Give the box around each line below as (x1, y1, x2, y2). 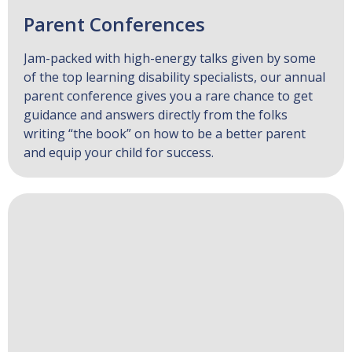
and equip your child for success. (24, 143, 214, 161)
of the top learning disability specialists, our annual (24, 68, 325, 86)
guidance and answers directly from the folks (24, 105, 288, 123)
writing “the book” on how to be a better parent (24, 124, 306, 142)
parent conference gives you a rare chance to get (24, 86, 313, 104)
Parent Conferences (24, 10, 205, 37)
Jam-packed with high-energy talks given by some (24, 49, 316, 67)
